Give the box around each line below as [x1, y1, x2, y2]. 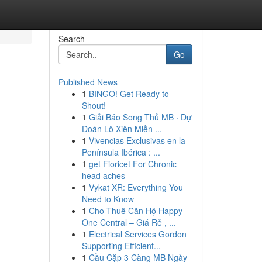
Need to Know [81, 193, 134, 205]
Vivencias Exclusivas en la [88, 135, 185, 146]
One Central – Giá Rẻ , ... [81, 216, 176, 228]
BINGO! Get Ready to [88, 88, 169, 99]
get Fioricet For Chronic [88, 158, 177, 170]
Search [58, 33, 85, 44]
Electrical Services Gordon [88, 228, 187, 240]
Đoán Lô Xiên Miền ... [81, 123, 162, 135]
